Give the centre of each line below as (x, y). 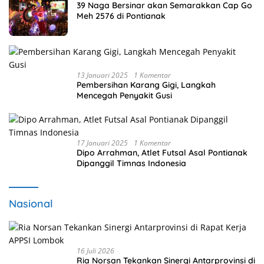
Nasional (31, 203)
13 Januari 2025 (102, 75)
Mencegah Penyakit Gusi (124, 95)
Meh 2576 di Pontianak (121, 16)
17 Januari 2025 (102, 143)
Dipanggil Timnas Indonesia (131, 163)
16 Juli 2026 (95, 250)
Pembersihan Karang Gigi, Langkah (146, 85)
